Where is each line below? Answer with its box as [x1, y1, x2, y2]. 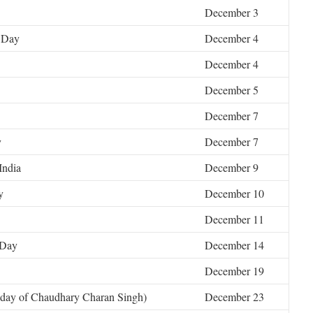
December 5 [205, 82, 259, 97]
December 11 [205, 212, 264, 226]
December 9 [205, 160, 259, 175]
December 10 [205, 186, 264, 201]
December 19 [205, 263, 264, 278]
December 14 [205, 238, 264, 252]
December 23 [205, 289, 264, 304]
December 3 [205, 5, 259, 20]
